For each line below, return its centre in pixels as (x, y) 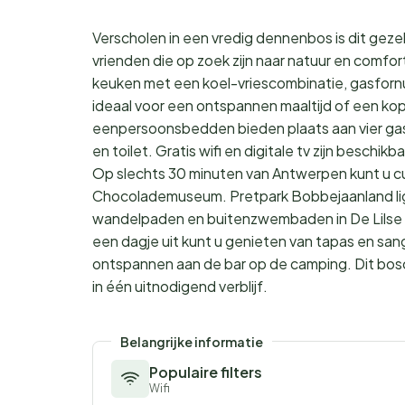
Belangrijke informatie (192, 342)
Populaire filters (206, 372)
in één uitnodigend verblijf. (180, 287)
